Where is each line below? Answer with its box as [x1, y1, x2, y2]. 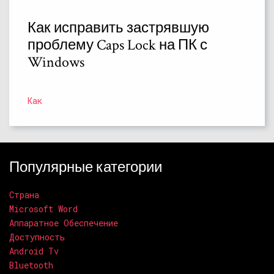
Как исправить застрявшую [28, 18, 209, 37]
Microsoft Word [9, 202, 78, 215]
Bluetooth [9, 259, 53, 271]
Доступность [9, 231, 65, 243]
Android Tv [9, 245, 59, 257]
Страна [9, 188, 39, 201]
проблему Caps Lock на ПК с [28, 35, 207, 54]
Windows [28, 52, 84, 72]
